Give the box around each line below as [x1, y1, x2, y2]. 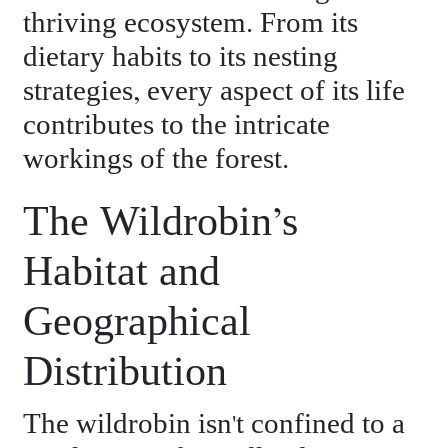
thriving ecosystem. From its [23, 6, 359, 40]
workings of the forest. [23, 142, 290, 176]
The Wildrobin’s [23, 198, 299, 247]
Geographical [23, 298, 252, 347]
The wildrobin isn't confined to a [23, 407, 406, 441]
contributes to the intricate [23, 108, 331, 142]
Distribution [23, 348, 228, 397]
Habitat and [23, 248, 221, 297]
